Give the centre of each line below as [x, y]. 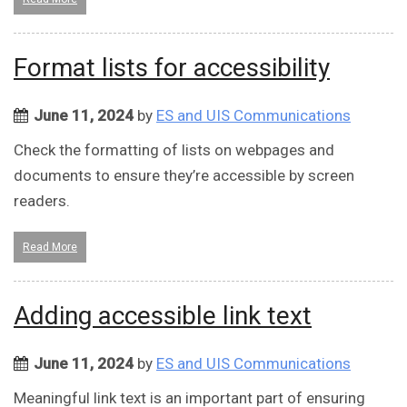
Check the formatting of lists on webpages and [174, 150]
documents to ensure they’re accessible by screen [184, 176]
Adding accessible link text [163, 316]
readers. [42, 201]
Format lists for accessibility [172, 68]
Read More [50, 248]
